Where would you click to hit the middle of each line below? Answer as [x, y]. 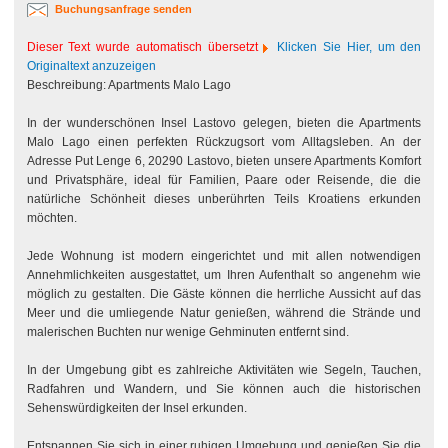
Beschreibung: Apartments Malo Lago [128, 85]
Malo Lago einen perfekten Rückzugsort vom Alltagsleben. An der [224, 142]
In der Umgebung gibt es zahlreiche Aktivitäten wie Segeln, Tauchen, [224, 370]
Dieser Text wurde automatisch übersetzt [145, 47]
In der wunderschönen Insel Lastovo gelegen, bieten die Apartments [224, 123]
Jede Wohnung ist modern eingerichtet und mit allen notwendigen [224, 256]
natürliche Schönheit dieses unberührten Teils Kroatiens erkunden [224, 199]
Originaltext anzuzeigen [91, 66]
